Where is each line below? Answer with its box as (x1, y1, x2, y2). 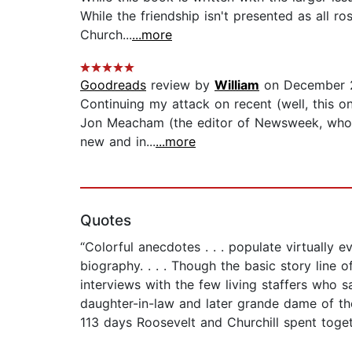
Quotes (80, 211, 131, 230)
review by (146, 77, 214, 93)
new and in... (80, 134, 156, 150)
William (214, 77, 259, 93)
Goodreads (80, 77, 146, 93)
